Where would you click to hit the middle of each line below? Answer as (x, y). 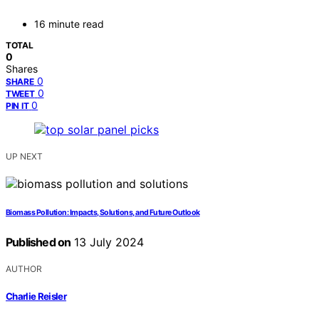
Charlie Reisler (36, 296)
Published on (38, 242)
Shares (22, 69)
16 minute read (69, 24)
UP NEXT (24, 157)
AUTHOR (24, 269)
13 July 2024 (108, 242)
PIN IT (17, 106)
